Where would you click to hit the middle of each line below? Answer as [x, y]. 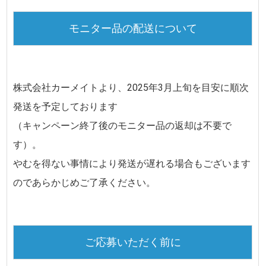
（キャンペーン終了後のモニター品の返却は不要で [123, 126]
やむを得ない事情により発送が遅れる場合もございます [132, 164]
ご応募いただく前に [133, 243]
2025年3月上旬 [160, 88]
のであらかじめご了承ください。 [85, 183]
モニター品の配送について [133, 29]
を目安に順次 [221, 88]
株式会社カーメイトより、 [70, 88]
